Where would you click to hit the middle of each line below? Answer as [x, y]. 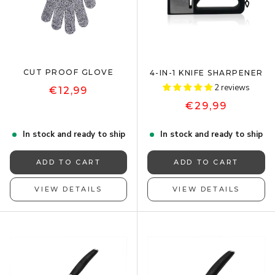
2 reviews [232, 87]
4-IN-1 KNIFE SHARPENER [206, 72]
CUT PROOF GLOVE [68, 72]
